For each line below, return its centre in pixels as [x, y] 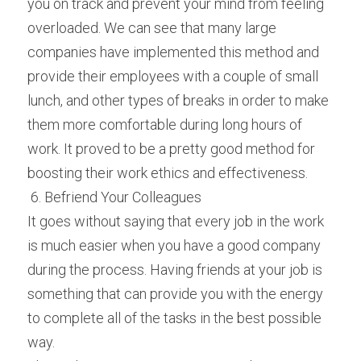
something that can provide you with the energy [175, 294]
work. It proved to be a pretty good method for [171, 149]
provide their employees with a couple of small [173, 76]
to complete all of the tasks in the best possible [174, 318]
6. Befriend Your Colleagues [118, 197]
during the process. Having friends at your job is [175, 270]
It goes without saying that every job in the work [176, 221]
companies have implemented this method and [173, 52]
